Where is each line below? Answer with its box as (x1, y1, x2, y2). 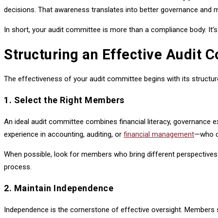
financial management (124, 129, 194, 139)
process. (4, 162, 32, 171)
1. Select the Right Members (4, 94, 125, 105)
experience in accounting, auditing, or (4, 129, 124, 139)
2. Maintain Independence (4, 182, 113, 193)
